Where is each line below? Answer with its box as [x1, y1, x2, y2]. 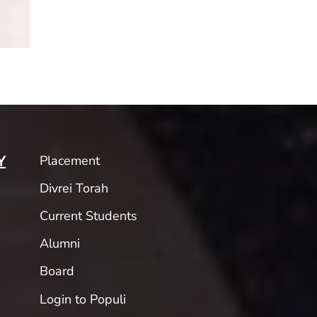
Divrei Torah [39, 179, 108, 197]
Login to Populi [39, 290, 126, 308]
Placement [39, 151, 100, 169]
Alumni [39, 235, 80, 253]
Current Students [39, 207, 137, 224]
